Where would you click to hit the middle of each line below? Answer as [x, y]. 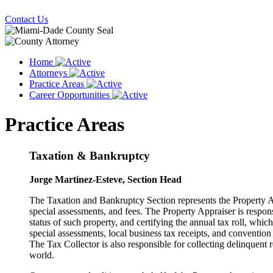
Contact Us [27, 19]
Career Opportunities [71, 95]
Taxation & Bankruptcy [90, 155]
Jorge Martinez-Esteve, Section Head [105, 179]
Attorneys [49, 73]
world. [42, 255]
